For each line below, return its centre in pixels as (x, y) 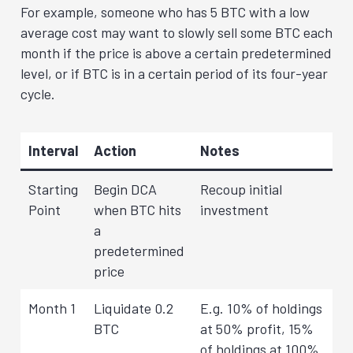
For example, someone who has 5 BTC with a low (165, 11)
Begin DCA (125, 189)
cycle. (38, 93)
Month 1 (52, 308)
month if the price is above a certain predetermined (176, 52)
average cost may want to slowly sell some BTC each (176, 32)
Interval (53, 150)
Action (115, 150)
